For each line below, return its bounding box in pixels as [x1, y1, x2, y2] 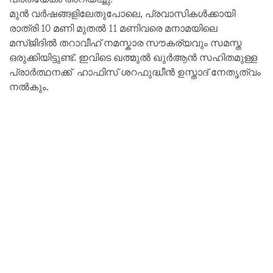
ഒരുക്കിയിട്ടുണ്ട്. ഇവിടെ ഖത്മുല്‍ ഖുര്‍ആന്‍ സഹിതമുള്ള [9, 49, 257, 67]
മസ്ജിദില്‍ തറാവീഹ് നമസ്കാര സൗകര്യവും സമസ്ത [9, 34, 242, 52]
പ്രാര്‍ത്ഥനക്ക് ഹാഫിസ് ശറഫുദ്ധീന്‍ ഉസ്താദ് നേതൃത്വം [9, 63, 261, 82]
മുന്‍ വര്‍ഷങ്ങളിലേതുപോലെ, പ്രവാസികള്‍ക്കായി [9, 5, 235, 23]
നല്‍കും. [9, 78, 49, 96]
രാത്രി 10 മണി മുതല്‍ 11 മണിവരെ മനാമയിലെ [9, 19, 218, 38]
